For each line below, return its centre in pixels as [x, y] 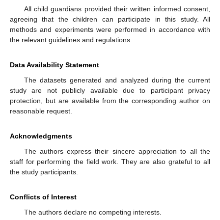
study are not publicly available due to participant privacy [110, 90]
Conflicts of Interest [43, 197]
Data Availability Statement [55, 65]
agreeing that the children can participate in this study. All [110, 19]
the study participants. [44, 172]
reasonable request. [41, 111]
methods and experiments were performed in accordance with [110, 29]
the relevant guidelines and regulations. [71, 40]
